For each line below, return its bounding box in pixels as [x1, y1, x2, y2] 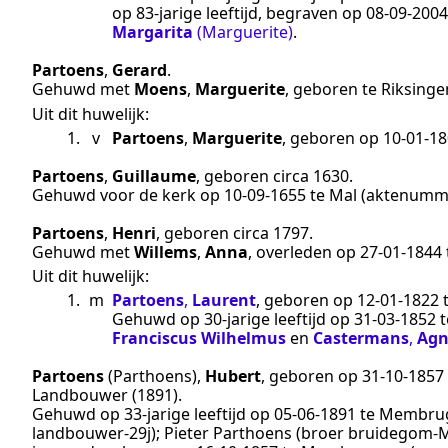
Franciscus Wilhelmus [112, 327, 286, 350]
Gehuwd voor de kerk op [32, 183, 224, 206]
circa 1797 [233, 221, 309, 244]
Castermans [313, 327, 409, 350]
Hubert [205, 365, 261, 388]
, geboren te [285, 78, 381, 101]
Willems [134, 240, 197, 263]
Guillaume [112, 164, 196, 187]
